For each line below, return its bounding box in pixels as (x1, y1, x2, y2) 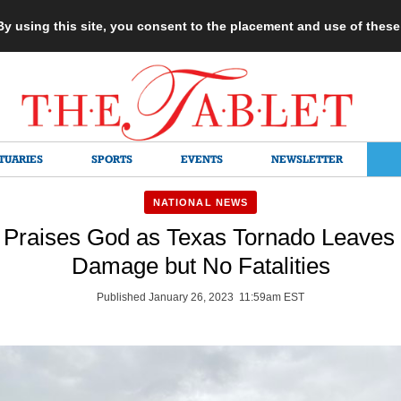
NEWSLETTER (271, 152, 343, 166)
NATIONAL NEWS (152, 197, 249, 208)
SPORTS (91, 152, 132, 166)
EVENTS (181, 152, 223, 166)
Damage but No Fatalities (71, 252, 330, 279)
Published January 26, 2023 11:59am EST (97, 291, 304, 303)
